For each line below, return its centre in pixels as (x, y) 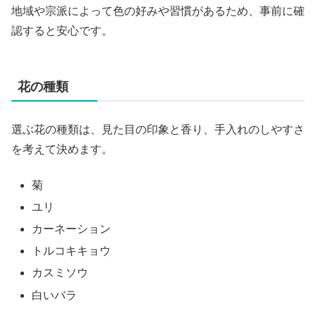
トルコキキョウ (72, 251)
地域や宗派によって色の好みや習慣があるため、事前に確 (158, 11)
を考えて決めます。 (62, 150)
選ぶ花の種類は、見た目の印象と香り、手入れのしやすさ (158, 130)
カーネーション (72, 229)
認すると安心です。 (62, 31)
